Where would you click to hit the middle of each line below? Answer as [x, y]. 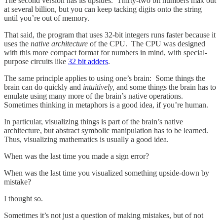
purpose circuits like [36, 61]
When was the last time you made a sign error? [76, 156]
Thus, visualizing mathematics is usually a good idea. [86, 139]
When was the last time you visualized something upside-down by [107, 173]
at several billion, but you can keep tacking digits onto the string [103, 9]
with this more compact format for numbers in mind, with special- [106, 52]
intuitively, [99, 87]
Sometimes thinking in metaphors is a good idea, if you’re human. [106, 105]
